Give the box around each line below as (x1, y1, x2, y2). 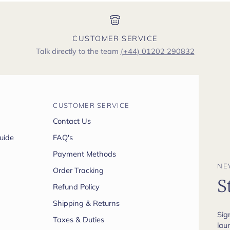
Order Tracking (53, 165, 104, 175)
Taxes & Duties (53, 215, 105, 224)
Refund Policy (53, 182, 100, 191)
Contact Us (53, 116, 91, 126)
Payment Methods (53, 149, 117, 159)
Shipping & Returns (53, 198, 120, 208)
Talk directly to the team (35, 46, 121, 56)
